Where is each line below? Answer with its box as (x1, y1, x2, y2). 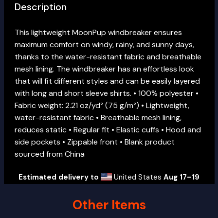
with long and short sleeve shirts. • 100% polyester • (15, 88, 199, 98)
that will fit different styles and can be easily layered (15, 76, 200, 86)
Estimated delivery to (18, 172, 99, 182)
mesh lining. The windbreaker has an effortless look (15, 64, 194, 74)
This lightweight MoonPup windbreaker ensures (15, 27, 182, 37)
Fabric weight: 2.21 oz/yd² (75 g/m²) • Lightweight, (15, 100, 189, 110)
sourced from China (15, 149, 85, 159)
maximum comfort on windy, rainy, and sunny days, (15, 39, 194, 50)
